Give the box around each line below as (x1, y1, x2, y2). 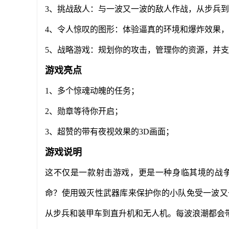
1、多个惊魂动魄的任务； (45, 86, 139, 95)
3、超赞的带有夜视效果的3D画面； (45, 127, 174, 136)
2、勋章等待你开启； (45, 107, 123, 116)
